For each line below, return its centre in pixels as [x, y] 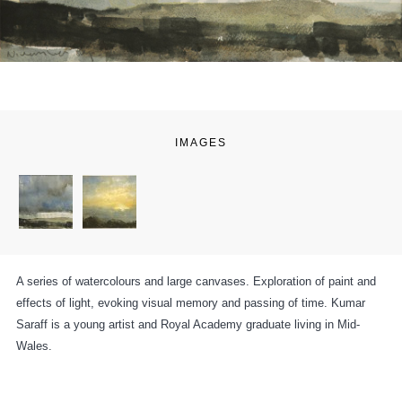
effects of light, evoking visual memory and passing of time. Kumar [191, 302]
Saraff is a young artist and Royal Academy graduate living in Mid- [188, 324]
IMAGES [201, 142]
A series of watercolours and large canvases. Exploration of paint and [196, 281]
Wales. [34, 345]
